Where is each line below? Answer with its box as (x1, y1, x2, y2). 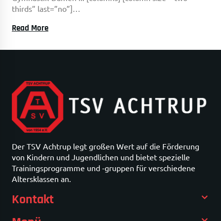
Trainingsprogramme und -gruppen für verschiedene (12, 163, 195, 173)
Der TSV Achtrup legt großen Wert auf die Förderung (12, 141, 199, 151)
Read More (12, 23, 48, 34)
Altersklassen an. (12, 174, 71, 184)
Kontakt (12, 191, 54, 208)
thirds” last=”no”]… (12, 3, 80, 13)
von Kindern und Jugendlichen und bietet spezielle (12, 152, 190, 162)
